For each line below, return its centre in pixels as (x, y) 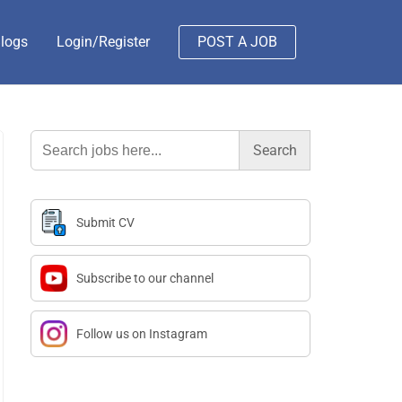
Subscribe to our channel (145, 278)
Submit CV (105, 223)
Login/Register (103, 42)
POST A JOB (237, 42)
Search (52, 136)
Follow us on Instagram (142, 334)
